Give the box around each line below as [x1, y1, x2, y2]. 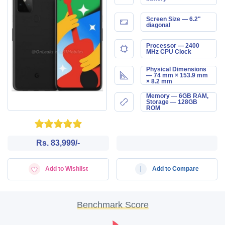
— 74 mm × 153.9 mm [146, 71, 208, 79]
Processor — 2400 [146, 42, 199, 49]
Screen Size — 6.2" [146, 15, 201, 23]
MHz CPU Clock [146, 48, 191, 55]
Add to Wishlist [45, 165, 88, 172]
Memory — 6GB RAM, [146, 92, 208, 99]
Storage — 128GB [146, 98, 197, 105]
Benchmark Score [76, 200, 149, 210]
